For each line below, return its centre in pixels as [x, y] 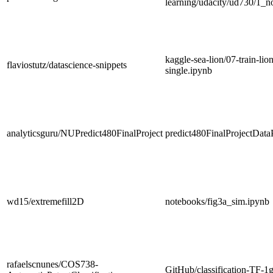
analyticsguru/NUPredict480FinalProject [85, 133]
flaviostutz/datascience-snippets [67, 65]
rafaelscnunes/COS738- [52, 264]
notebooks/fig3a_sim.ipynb [217, 201]
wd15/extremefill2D [45, 201]
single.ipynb [189, 70]
